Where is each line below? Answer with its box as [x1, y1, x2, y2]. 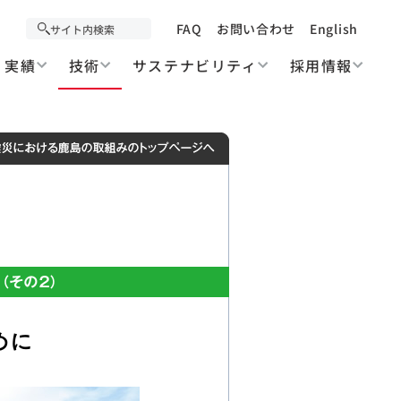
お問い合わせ [216, 20, 296, 38]
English [310, 20, 358, 38]
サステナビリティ [132, 54, 258, 76]
